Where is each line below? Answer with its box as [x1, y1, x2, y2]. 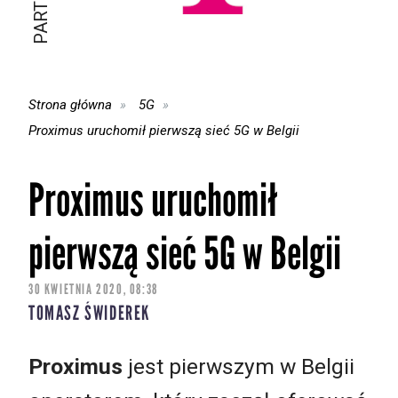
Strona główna [28, 96, 112, 113]
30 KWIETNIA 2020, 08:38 [28, 281, 158, 298]
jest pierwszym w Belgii [123, 353, 354, 379]
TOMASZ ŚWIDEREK [28, 301, 150, 326]
